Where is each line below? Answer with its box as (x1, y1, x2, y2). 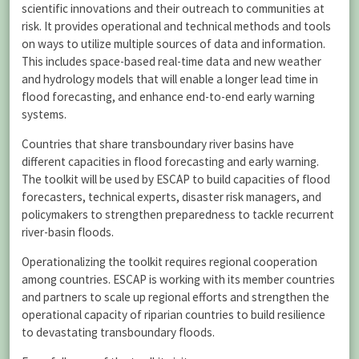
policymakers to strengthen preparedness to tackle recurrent (22, 206, 334, 222)
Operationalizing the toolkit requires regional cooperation (22, 254, 317, 270)
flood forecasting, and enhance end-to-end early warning (22, 88, 315, 104)
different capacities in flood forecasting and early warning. (22, 153, 319, 169)
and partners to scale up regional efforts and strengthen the (22, 289, 329, 305)
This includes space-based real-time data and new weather (22, 53, 321, 69)
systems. (22, 106, 67, 122)
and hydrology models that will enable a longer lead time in (22, 71, 318, 87)
